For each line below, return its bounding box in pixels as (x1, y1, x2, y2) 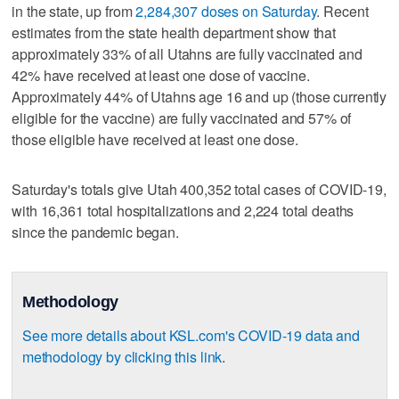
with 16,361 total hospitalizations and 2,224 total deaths (12, 200, 354, 222)
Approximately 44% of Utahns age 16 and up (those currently (12, 86, 387, 108)
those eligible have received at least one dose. (12, 129, 298, 151)
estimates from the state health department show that (12, 22, 337, 44)
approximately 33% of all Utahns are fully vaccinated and (12, 44, 362, 65)
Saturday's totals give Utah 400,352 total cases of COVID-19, (12, 179, 387, 200)
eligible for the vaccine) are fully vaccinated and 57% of (12, 108, 352, 129)
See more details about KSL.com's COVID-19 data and (21, 325, 360, 346)
